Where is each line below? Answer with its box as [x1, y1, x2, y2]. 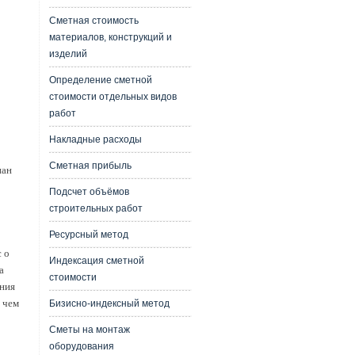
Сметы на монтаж [48, 324, 130, 335]
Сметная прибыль [48, 160, 132, 171]
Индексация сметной [48, 255, 144, 266]
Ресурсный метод [48, 229, 128, 240]
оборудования [48, 341, 114, 352]
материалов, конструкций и [48, 32, 172, 43]
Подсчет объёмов [48, 186, 129, 197]
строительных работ [48, 203, 143, 214]
